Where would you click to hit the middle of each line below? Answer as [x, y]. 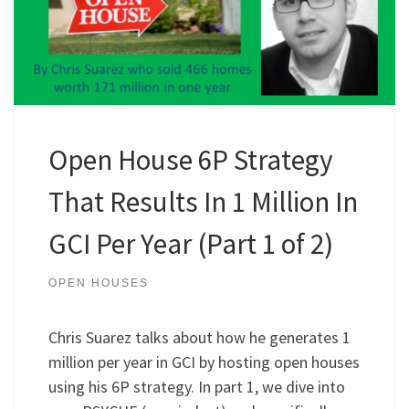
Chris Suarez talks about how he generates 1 [199, 338]
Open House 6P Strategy [190, 160]
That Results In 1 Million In [203, 202]
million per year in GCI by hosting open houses [204, 362]
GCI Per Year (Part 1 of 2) [190, 244]
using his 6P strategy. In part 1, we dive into [196, 387]
